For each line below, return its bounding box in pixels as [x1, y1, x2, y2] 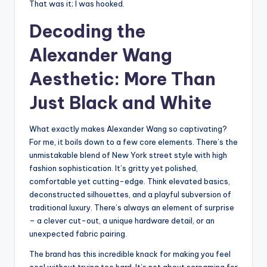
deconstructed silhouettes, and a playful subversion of [29, 189, 231, 199]
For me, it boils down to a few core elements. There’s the [29, 136, 238, 147]
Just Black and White [29, 91, 212, 114]
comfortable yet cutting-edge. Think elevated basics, [29, 176, 230, 186]
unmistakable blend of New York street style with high [29, 150, 227, 160]
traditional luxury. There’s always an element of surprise [29, 202, 234, 212]
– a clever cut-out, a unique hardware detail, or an [29, 215, 215, 225]
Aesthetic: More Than [29, 67, 216, 90]
